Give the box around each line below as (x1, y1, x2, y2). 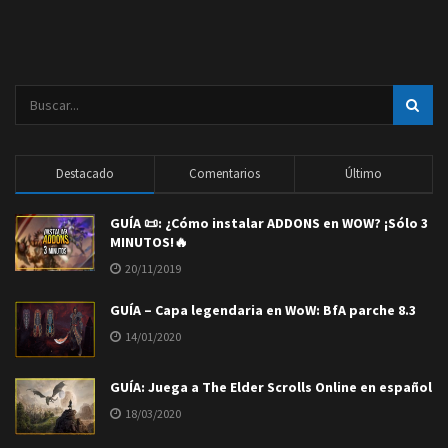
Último (344, 164, 382, 182)
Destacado (56, 164, 115, 182)
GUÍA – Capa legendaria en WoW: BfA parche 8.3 (110, 300, 416, 319)
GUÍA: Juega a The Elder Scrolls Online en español (110, 377, 432, 396)
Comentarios (188, 164, 260, 182)
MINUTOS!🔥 (110, 232, 188, 251)
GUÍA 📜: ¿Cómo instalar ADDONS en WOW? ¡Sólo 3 (110, 213, 428, 232)
